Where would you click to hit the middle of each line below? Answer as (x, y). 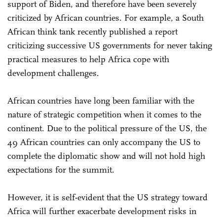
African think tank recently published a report (92, 31)
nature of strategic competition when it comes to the (104, 114)
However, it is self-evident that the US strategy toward (108, 197)
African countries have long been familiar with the (101, 100)
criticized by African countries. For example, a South (106, 18)
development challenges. (53, 73)
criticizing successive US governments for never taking (110, 45)
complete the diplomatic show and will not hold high (106, 156)
